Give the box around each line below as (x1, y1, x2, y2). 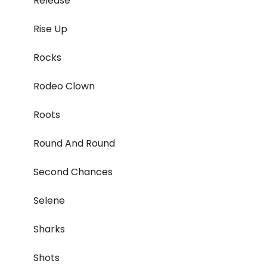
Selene (33, 194, 65, 208)
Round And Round (33, 136, 115, 151)
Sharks (33, 222, 65, 237)
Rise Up (33, 22, 67, 36)
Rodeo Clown (33, 79, 95, 94)
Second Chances (33, 165, 113, 179)
